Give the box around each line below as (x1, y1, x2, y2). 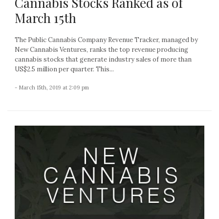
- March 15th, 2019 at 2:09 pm (15, 84, 89, 91)
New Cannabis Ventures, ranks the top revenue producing (15, 45, 188, 54)
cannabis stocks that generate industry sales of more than (15, 55, 192, 64)
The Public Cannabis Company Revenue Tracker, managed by (15, 36, 198, 44)
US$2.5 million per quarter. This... (15, 65, 114, 74)
